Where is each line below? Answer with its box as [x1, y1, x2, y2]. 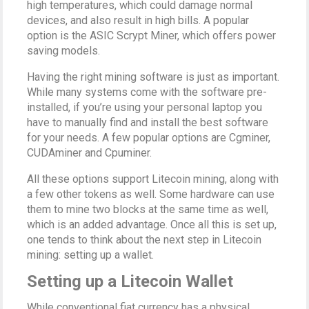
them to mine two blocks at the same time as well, [27, 202, 269, 216]
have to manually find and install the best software [27, 115, 269, 129]
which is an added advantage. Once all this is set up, [27, 217, 277, 231]
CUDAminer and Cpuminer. [27, 146, 152, 159]
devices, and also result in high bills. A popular [27, 13, 250, 27]
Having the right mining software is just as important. [27, 70, 280, 83]
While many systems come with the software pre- [27, 85, 268, 99]
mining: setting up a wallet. [27, 248, 154, 261]
